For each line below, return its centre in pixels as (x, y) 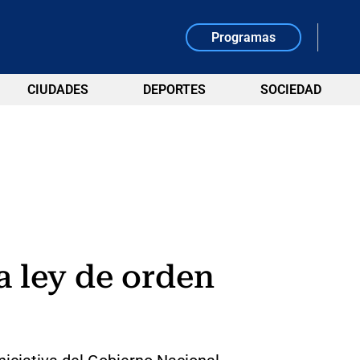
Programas (244, 37)
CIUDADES (57, 90)
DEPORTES (174, 90)
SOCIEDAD (290, 90)
